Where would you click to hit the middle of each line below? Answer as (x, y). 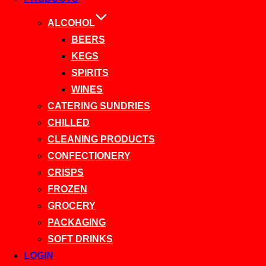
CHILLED (69, 122)
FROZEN (67, 189)
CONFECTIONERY (89, 156)
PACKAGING (77, 222)
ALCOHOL (71, 23)
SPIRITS (90, 72)
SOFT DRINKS (80, 239)
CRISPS (66, 172)
